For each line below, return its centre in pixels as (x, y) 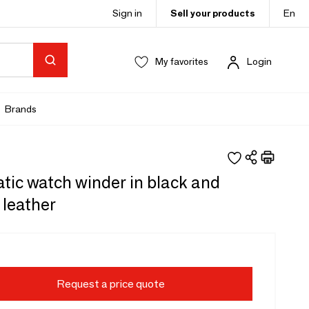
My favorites (182, 61)
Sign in (127, 13)
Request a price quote (110, 284)
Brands (21, 109)
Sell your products (213, 13)
